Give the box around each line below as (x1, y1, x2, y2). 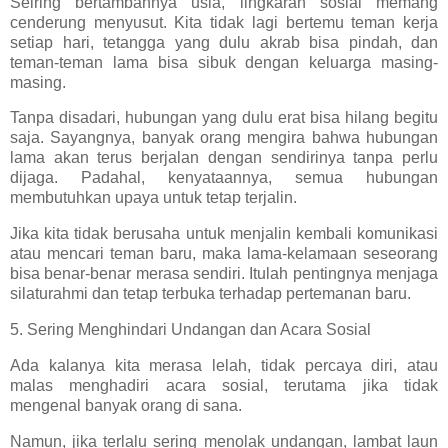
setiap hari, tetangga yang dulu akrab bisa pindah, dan (10, 33, 438, 51)
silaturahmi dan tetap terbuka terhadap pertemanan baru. (10, 285, 411, 303)
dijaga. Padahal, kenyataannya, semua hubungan (10, 169, 438, 187)
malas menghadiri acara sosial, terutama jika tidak (10, 376, 438, 394)
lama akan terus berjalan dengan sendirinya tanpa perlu (10, 149, 438, 167)
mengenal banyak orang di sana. (10, 396, 242, 414)
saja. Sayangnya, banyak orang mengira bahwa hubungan (10, 129, 438, 147)
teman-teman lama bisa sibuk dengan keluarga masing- (10, 53, 438, 71)
